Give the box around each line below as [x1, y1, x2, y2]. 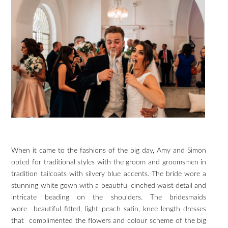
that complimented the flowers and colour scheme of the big [11, 217, 207, 224]
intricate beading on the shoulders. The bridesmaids [11, 193, 207, 201]
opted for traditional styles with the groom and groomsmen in [11, 158, 207, 166]
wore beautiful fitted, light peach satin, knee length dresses [11, 205, 207, 213]
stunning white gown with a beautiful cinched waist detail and [11, 182, 207, 189]
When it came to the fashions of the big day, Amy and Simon [11, 147, 207, 154]
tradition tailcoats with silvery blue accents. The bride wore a [11, 170, 207, 178]
